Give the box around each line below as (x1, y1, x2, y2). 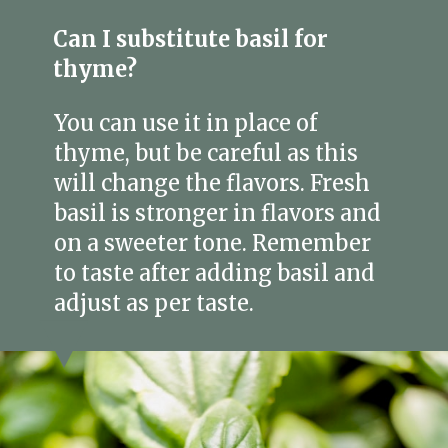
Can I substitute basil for (53, 26, 329, 54)
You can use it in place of (54, 110, 318, 138)
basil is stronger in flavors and (54, 200, 382, 228)
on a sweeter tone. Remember (54, 230, 372, 258)
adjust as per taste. (54, 290, 255, 318)
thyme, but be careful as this (54, 140, 359, 168)
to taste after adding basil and (54, 260, 376, 288)
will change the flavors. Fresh (54, 170, 371, 198)
